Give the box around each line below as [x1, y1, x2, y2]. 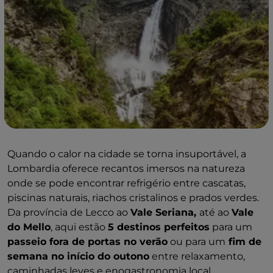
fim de [225, 236, 261, 247]
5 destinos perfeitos [108, 221, 210, 233]
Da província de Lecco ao [7, 207, 130, 218]
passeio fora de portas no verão [7, 236, 168, 247]
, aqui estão [51, 221, 108, 233]
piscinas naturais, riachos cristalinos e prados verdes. [7, 192, 259, 204]
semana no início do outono [7, 250, 149, 262]
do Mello [7, 221, 51, 233]
